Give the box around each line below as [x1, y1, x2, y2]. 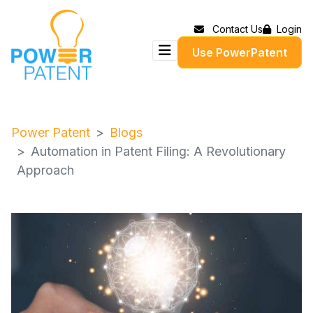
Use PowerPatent [192, 45, 287, 59]
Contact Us [212, 22, 263, 35]
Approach [17, 163, 74, 178]
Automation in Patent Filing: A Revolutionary [31, 144, 286, 159]
